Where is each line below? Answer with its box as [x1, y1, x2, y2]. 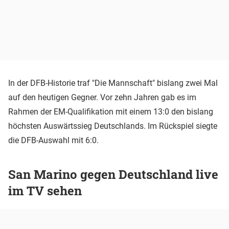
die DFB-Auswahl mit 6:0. [8, 135, 99, 145]
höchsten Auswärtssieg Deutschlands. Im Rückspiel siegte [8, 121, 217, 131]
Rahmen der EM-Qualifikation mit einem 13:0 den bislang [8, 106, 213, 117]
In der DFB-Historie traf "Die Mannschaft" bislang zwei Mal [8, 78, 218, 88]
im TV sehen [8, 182, 82, 199]
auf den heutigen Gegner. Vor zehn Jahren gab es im [8, 92, 196, 102]
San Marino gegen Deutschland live [8, 166, 218, 182]
